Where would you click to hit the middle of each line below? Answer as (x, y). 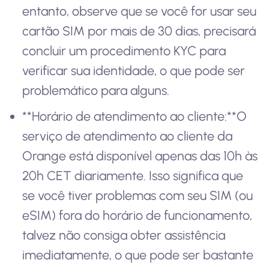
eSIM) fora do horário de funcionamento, (138, 215)
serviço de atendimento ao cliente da (128, 136)
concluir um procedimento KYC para (124, 51)
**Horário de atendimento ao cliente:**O (135, 116)
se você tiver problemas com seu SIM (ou (138, 195)
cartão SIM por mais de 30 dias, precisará (139, 31)
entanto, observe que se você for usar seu (140, 11)
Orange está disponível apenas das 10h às (140, 156)
